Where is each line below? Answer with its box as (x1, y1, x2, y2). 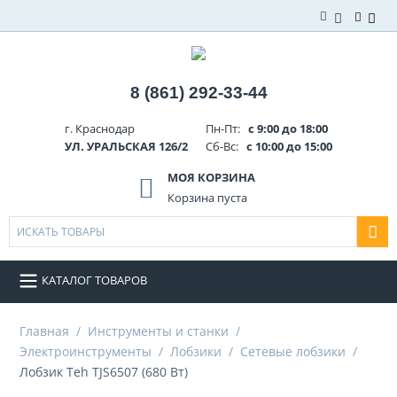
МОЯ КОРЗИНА (167, 168, 255, 185)
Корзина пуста (167, 189, 247, 206)
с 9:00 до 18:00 (243, 120, 328, 136)
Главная (19, 322, 69, 339)
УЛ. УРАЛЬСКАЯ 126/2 (65, 137, 188, 154)
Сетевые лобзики (240, 342, 346, 360)
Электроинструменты (19, 342, 152, 360)
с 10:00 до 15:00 (241, 137, 332, 154)
